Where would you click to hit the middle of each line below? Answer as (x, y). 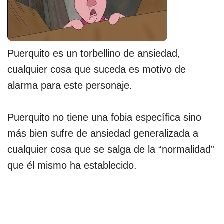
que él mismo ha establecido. (72, 165)
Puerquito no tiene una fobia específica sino (104, 117)
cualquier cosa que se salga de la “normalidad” (111, 149)
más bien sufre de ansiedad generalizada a (103, 133)
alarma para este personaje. (70, 85)
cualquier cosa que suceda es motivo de (97, 69)
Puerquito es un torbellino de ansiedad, (94, 53)
